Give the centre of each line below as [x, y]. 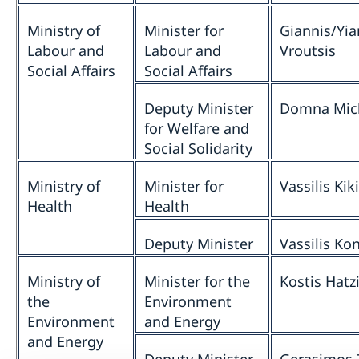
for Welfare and [197, 129]
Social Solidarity [198, 149]
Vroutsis [308, 51]
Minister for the [197, 282]
